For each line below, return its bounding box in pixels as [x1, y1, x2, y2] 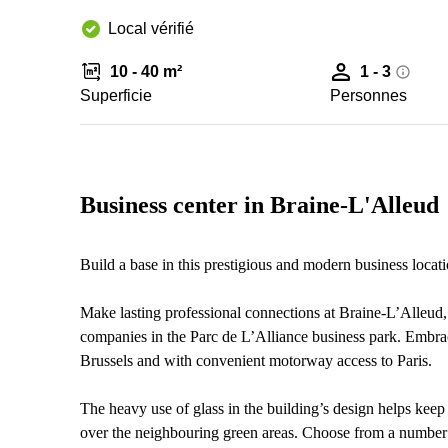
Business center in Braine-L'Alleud [80, 192, 439, 218]
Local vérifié [108, 20, 194, 37]
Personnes [330, 87, 408, 104]
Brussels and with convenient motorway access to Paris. [80, 352, 432, 369]
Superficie [80, 87, 152, 104]
